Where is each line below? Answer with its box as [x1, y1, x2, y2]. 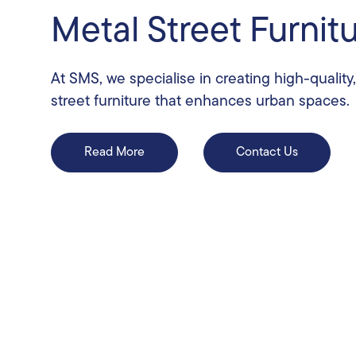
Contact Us [236, 145, 298, 159]
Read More [84, 145, 145, 159]
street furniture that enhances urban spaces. [51, 94, 350, 110]
